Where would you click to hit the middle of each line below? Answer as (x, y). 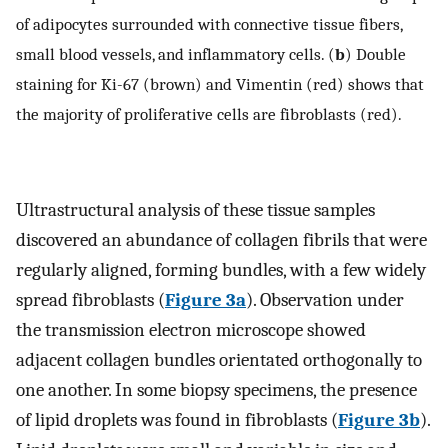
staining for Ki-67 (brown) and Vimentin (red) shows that (220, 84)
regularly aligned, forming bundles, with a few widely (221, 270)
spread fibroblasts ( (90, 300)
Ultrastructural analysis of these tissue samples (195, 210)
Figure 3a (205, 300)
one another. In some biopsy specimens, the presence (216, 390)
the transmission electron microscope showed (191, 330)
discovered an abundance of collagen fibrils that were (221, 240)
